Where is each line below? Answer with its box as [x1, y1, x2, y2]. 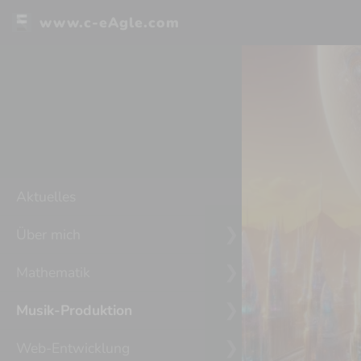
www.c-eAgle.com [39, 13, 180, 32]
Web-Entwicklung [16, 338, 130, 358]
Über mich [16, 224, 81, 244]
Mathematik [16, 262, 90, 282]
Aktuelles [16, 186, 76, 206]
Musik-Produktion [16, 300, 132, 320]
